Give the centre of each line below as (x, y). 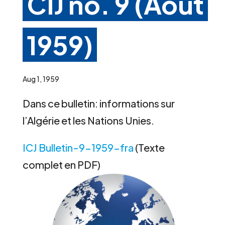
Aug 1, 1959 (41, 79)
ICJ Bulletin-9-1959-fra (78, 147)
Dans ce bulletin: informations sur (98, 103)
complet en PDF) (61, 164)
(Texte (149, 147)
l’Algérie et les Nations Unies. (88, 120)
